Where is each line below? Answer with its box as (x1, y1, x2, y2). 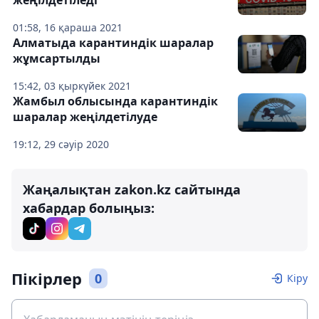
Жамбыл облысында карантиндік (13, 93, 218, 110)
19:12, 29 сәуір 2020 (13, 137, 109, 152)
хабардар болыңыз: (23, 199, 155, 217)
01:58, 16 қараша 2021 (13, 21, 122, 35)
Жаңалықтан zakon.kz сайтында (23, 181, 241, 199)
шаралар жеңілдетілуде (13, 109, 157, 125)
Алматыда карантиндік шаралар (13, 35, 214, 51)
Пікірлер (11, 268, 82, 290)
